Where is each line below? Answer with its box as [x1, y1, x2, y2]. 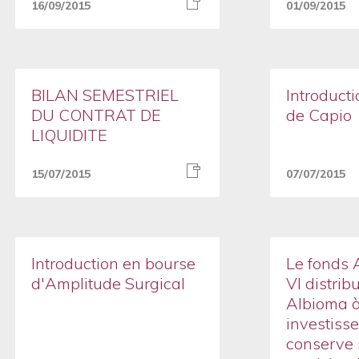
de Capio [285, 105, 352, 125]
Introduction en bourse [30, 253, 196, 273]
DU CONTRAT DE [30, 105, 161, 125]
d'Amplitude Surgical [30, 273, 185, 293]
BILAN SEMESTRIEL [30, 85, 179, 105]
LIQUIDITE [30, 125, 107, 145]
